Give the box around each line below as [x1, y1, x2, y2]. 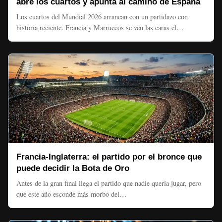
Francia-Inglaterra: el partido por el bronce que [16, 152, 202, 162]
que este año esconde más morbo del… [16, 189, 126, 199]
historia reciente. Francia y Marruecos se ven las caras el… [16, 23, 183, 32]
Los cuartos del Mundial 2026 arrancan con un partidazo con [16, 12, 188, 21]
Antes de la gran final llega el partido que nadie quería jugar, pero [16, 178, 201, 188]
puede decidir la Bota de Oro [16, 164, 129, 173]
